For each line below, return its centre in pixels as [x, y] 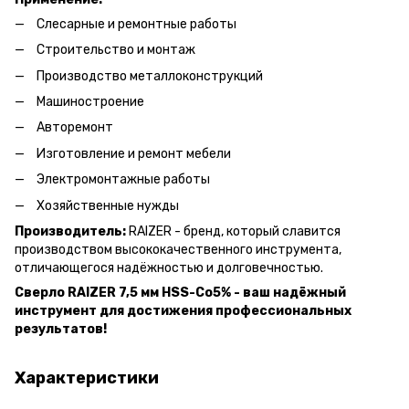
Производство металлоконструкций [150, 76]
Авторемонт [75, 128]
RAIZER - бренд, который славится [233, 232]
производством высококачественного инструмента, [178, 250]
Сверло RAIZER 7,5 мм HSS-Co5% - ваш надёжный [180, 293]
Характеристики [87, 378]
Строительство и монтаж [116, 50]
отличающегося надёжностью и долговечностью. [169, 268]
